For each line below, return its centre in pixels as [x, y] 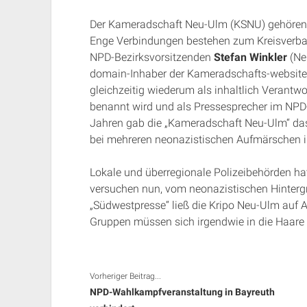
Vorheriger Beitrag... [125, 276]
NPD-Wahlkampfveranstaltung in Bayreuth [182, 292]
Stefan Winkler [250, 57]
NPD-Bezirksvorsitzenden [151, 57]
